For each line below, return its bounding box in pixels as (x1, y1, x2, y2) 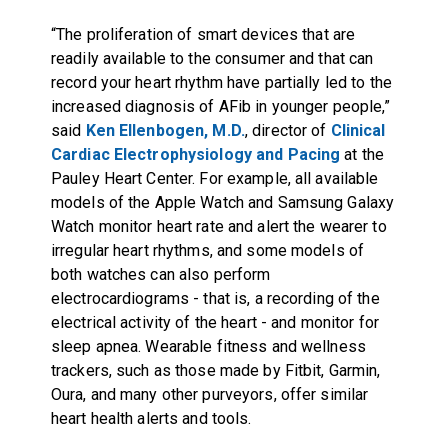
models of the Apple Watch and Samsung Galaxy (50, 192, 395, 212)
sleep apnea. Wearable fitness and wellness (50, 336, 366, 356)
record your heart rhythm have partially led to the (50, 72, 392, 92)
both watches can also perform (50, 264, 271, 284)
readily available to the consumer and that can (50, 48, 374, 68)
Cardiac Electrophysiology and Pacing (50, 144, 341, 164)
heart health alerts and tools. (50, 408, 252, 428)
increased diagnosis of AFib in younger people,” (50, 96, 391, 116)
